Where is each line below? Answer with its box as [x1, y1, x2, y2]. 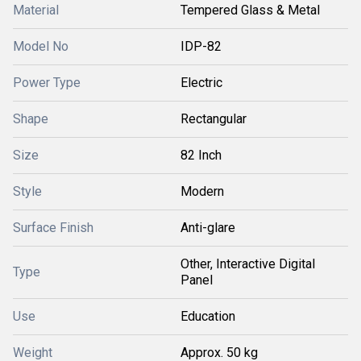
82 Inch [180, 147, 222, 163]
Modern [180, 184, 224, 199]
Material [13, 2, 59, 18]
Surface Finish [13, 220, 93, 235]
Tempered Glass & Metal [180, 2, 320, 18]
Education [180, 309, 235, 324]
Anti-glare [180, 220, 235, 235]
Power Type [13, 75, 81, 90]
